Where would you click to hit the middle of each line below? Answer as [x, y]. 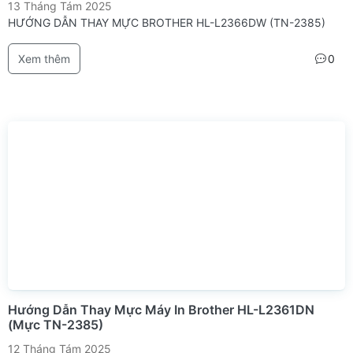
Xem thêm [44, 59]
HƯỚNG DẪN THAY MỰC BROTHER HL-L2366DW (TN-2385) [167, 22]
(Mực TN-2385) [56, 325]
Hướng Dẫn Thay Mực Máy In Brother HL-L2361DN [161, 310]
